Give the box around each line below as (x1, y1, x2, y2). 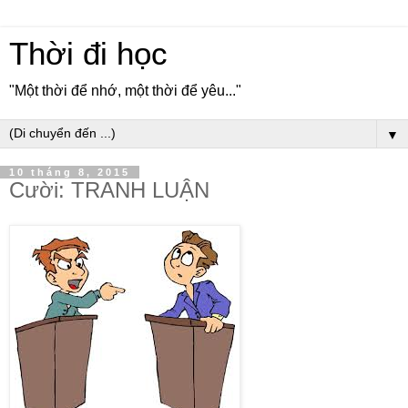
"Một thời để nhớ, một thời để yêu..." (9, 83, 241, 98)
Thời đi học (9, 36, 168, 71)
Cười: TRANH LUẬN (9, 178, 209, 202)
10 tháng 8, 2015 (9, 167, 130, 178)
